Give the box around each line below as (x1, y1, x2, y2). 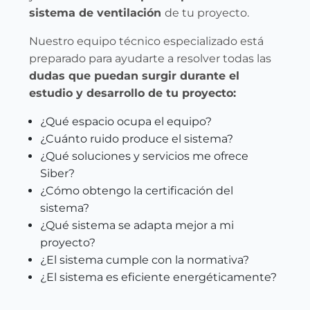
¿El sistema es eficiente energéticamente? (40, 271, 277, 284)
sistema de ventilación (29, 6, 165, 19)
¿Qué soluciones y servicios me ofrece (40, 149, 248, 163)
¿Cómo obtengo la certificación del (40, 184, 233, 197)
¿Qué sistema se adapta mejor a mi (40, 219, 234, 232)
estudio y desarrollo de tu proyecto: (29, 86, 236, 100)
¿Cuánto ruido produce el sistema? (40, 132, 233, 145)
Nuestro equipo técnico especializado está (29, 35, 264, 48)
